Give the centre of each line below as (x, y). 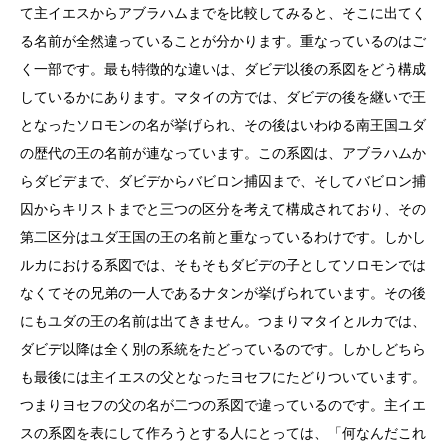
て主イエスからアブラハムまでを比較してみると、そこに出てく (223, 13)
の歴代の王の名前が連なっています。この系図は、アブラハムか (223, 153)
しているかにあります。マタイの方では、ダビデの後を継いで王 (223, 97)
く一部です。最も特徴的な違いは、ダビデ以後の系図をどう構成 (223, 69)
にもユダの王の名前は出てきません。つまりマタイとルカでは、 (223, 321)
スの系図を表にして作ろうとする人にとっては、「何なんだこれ (223, 433)
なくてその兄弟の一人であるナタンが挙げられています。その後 (223, 293)
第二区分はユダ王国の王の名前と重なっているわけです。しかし (223, 237)
